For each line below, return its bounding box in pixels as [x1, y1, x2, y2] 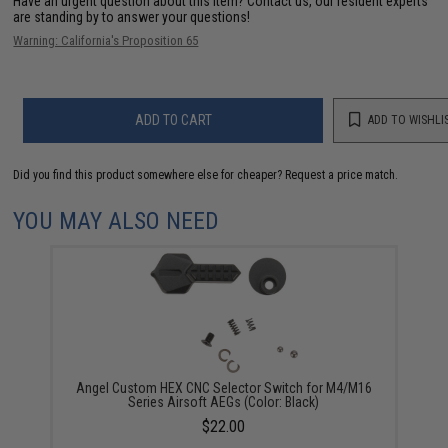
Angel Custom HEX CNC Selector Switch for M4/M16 [75, 379, 372, 396]
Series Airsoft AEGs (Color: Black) [128, 393, 320, 410]
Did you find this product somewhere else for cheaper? [13, 167, 286, 182]
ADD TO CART [134, 112, 212, 128]
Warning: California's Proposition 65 [13, 32, 199, 48]
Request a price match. [285, 167, 399, 182]
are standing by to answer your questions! [13, 8, 251, 25]
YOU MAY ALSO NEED [13, 206, 220, 235]
